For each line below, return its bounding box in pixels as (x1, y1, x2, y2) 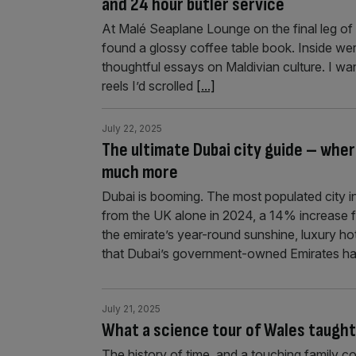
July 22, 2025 (102, 122, 162, 134)
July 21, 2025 (102, 303, 161, 315)
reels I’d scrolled (102, 78, 196, 94)
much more (102, 161, 178, 184)
